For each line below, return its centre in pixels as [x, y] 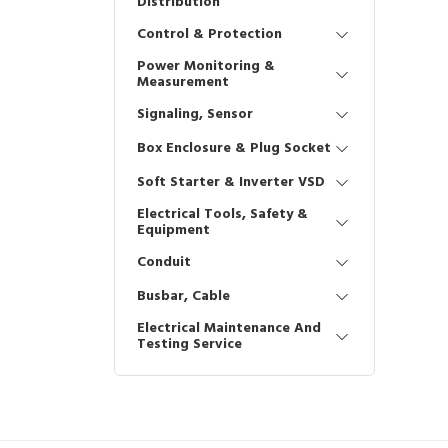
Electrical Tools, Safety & [222, 214]
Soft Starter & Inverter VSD [231, 182]
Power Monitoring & [206, 66]
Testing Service [189, 344]
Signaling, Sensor [195, 114]
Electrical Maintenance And [229, 328]
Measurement [183, 82]
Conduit [164, 262]
